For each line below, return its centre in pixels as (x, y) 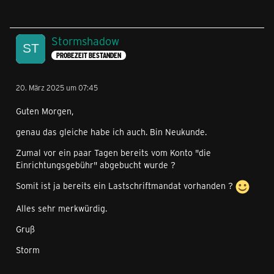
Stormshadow (85, 41)
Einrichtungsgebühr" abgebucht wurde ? (96, 165)
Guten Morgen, (45, 111)
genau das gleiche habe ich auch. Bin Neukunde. (111, 132)
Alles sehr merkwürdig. (61, 209)
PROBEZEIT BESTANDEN (89, 55)
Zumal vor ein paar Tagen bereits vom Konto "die (113, 153)
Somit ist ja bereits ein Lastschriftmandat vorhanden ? (126, 186)
